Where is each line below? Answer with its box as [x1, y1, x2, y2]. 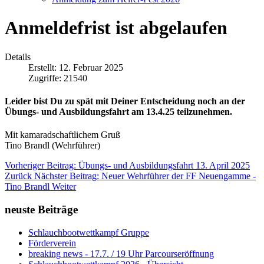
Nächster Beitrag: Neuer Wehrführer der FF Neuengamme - [34, 171, 256, 181]
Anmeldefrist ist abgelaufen [5, 17, 227, 39]
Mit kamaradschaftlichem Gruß [5, 130, 120, 140]
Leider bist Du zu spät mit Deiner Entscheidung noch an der [5, 96, 245, 107]
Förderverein [28, 237, 76, 248]
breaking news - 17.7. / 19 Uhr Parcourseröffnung [28, 248, 214, 259]
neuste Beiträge [5, 203, 78, 216]
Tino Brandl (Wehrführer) [5, 140, 100, 151]
